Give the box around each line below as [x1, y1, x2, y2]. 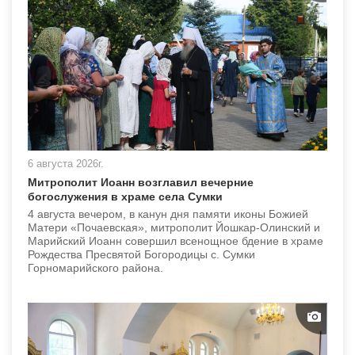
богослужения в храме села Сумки [28, 189, 223, 203]
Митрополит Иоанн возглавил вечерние [28, 175, 254, 189]
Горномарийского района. [28, 261, 163, 274]
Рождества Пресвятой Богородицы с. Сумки [28, 247, 255, 261]
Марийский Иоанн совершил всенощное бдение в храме [28, 234, 323, 247]
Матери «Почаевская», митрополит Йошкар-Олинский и [28, 220, 320, 234]
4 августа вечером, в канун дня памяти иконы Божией [28, 207, 308, 220]
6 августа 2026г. [28, 157, 104, 170]
